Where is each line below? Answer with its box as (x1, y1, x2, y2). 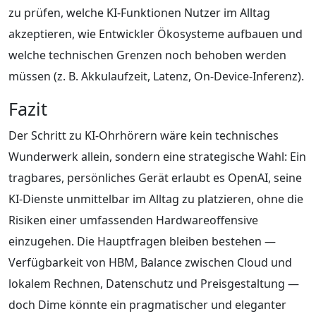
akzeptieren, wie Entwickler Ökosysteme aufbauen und (8, 25, 303, 42)
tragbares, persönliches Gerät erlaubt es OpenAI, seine (8, 169, 302, 186)
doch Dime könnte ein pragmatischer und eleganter (8, 296, 286, 312)
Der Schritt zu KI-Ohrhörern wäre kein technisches (8, 127, 279, 143)
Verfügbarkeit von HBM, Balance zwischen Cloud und (8, 254, 292, 270)
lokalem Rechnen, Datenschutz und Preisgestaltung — (8, 275, 299, 291)
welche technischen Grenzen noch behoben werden (8, 47, 286, 63)
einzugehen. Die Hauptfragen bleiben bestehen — (8, 233, 276, 249)
